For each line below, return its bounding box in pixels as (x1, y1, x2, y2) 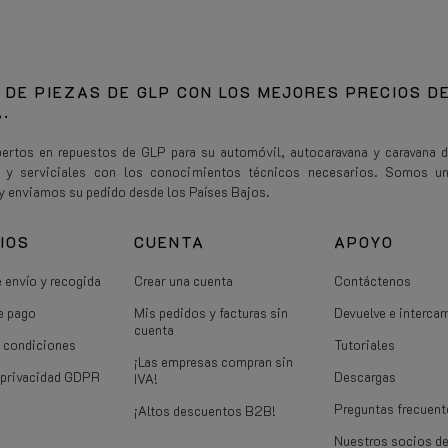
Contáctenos (334, 271, 411, 289)
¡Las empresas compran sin (134, 352, 293, 370)
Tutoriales (334, 335, 395, 353)
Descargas (334, 367, 396, 385)
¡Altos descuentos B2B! (134, 401, 276, 419)
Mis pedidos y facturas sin (134, 303, 288, 321)
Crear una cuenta (134, 271, 233, 289)
